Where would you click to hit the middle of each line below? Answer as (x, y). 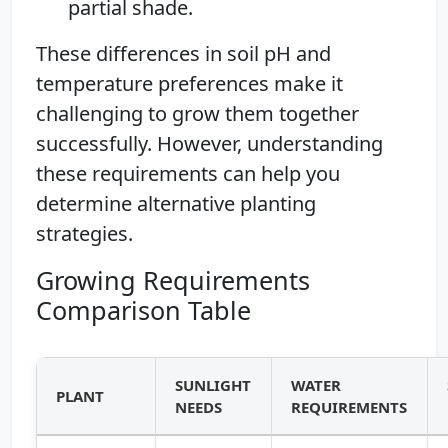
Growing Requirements (173, 279)
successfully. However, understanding (209, 143)
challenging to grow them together (197, 113)
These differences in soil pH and (183, 53)
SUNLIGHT (213, 384)
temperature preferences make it (189, 83)
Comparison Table (143, 309)
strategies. (84, 233)
